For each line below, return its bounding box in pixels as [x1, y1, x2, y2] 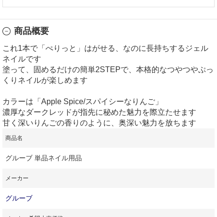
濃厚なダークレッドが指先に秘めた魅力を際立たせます [2, 108, 196, 116]
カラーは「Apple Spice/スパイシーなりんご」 [2, 97, 163, 106]
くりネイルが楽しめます [2, 76, 88, 84]
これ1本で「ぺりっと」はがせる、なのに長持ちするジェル [2, 44, 208, 52]
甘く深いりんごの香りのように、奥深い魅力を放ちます [2, 118, 196, 127]
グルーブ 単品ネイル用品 [5, 154, 82, 162]
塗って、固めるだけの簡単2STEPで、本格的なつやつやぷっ [2, 65, 214, 74]
